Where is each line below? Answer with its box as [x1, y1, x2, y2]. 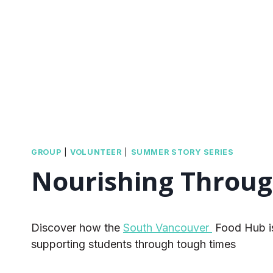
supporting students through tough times [31, 238, 236, 251]
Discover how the [31, 221, 123, 235]
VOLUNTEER [70, 147, 122, 157]
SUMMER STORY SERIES [130, 147, 234, 157]
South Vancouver [123, 221, 212, 235]
